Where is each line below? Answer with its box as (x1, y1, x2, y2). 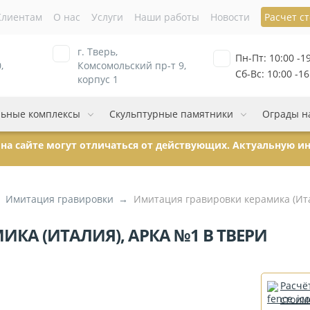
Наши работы (134, 10, 199, 24)
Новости (210, 10, 250, 24)
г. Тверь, (77, 45, 118, 58)
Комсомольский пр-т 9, (77, 59, 186, 72)
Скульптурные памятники (109, 107, 234, 120)
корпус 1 (77, 73, 118, 86)
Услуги (91, 10, 123, 24)
